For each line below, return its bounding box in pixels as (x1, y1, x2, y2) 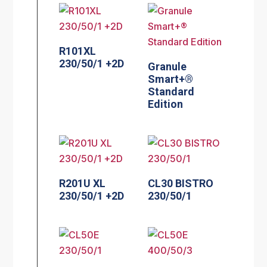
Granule (148, 60, 187, 73)
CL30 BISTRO (148, 176, 214, 190)
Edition (148, 98, 184, 111)
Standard (148, 85, 195, 98)
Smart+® (148, 73, 194, 86)
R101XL (59, 45, 97, 58)
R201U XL (59, 176, 106, 190)
